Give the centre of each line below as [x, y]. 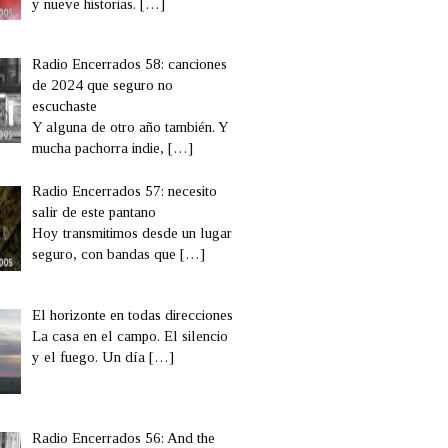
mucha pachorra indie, [100, 147]
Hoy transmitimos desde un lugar [132, 233]
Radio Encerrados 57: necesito [125, 191]
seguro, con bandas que [106, 254]
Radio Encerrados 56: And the [124, 437]
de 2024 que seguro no [103, 84]
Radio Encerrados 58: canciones [130, 63]
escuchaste [65, 105]
